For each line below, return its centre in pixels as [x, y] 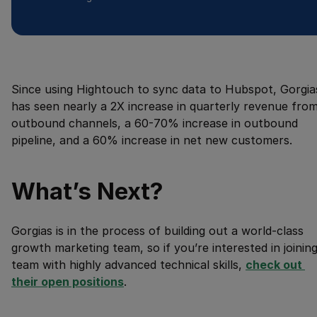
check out [274, 265]
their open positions [68, 282]
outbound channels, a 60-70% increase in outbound [155, 123]
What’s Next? [87, 191]
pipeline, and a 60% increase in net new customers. [152, 140]
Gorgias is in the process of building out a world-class [157, 231]
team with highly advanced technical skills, [128, 265]
